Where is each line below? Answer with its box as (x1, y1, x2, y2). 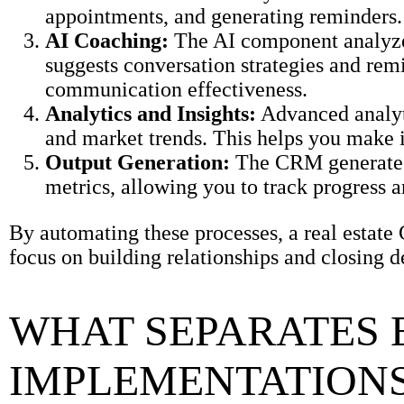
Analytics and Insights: (45, 102, 256, 126)
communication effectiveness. (45, 78, 308, 102)
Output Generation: (45, 151, 230, 175)
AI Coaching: (45, 29, 169, 53)
